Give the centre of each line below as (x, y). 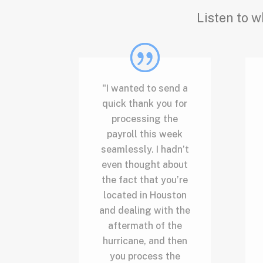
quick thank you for (145, 103)
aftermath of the (145, 225)
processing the (145, 119)
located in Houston (145, 195)
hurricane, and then (145, 241)
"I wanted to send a (145, 88)
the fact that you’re (145, 180)
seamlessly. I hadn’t (145, 149)
